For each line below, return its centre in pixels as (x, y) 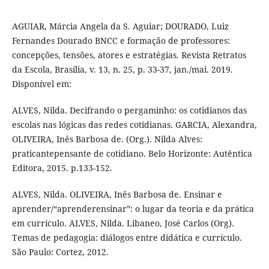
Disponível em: (41, 83)
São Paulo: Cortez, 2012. (60, 252)
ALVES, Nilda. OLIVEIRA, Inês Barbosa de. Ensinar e (117, 194)
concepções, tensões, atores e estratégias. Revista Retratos (129, 55)
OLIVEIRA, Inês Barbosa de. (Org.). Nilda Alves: (107, 139)
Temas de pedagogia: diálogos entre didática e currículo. (127, 237)
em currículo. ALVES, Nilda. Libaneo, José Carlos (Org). (123, 223)
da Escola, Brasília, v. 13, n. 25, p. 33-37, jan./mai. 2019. (122, 69)
